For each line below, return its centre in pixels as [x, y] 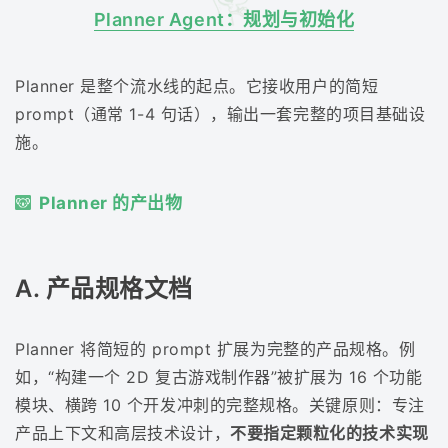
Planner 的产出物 [111, 202]
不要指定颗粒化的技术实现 [329, 432]
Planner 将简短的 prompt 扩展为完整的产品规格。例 [215, 348]
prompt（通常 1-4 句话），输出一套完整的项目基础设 [220, 114]
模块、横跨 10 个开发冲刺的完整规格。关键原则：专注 [220, 404]
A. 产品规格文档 [104, 288]
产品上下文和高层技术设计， [123, 432]
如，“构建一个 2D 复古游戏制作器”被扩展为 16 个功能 [219, 376]
